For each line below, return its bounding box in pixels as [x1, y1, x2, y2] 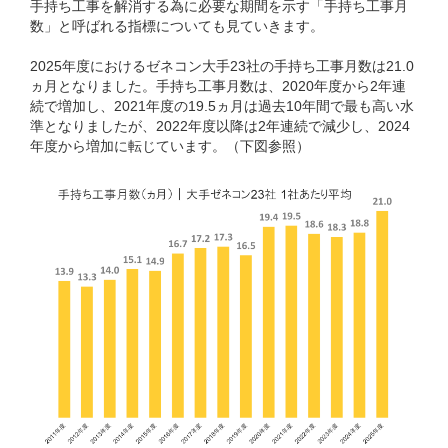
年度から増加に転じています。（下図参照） [30, 137, 310, 154]
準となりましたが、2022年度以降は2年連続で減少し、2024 [30, 117, 410, 134]
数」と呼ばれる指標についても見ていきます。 [30, 17, 324, 34]
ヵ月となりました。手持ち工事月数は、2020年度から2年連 [30, 77, 406, 94]
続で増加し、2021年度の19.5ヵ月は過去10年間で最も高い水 [30, 97, 414, 114]
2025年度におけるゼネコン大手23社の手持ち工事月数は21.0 [30, 57, 414, 74]
